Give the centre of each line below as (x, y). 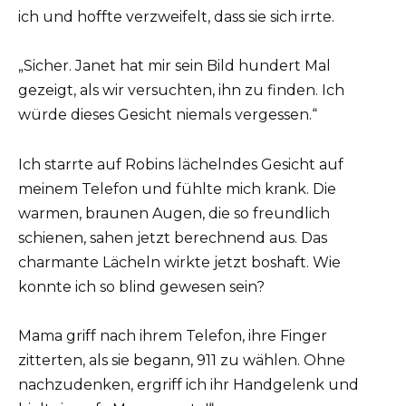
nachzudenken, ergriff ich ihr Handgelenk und (188, 384)
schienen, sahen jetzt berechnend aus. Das (173, 237)
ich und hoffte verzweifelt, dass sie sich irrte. (176, 17)
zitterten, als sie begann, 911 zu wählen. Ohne (182, 360)
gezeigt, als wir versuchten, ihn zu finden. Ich (181, 91)
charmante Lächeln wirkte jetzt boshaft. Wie (179, 262)
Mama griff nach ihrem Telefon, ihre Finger (173, 335)
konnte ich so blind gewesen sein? (141, 286)
